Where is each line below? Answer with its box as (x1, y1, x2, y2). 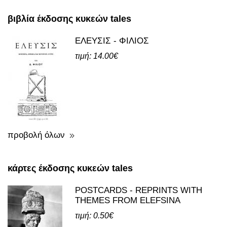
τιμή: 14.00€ (75, 95, 118, 104)
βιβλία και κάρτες (8, 9, 123, 24)
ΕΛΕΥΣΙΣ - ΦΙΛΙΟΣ (75, 80, 149, 89)
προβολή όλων (8, 174, 65, 183)
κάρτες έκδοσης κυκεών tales (8, 207, 133, 217)
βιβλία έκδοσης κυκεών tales (8, 57, 131, 67)
